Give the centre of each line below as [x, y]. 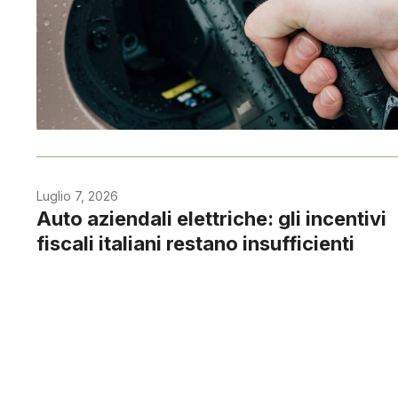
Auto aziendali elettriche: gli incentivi [211, 218]
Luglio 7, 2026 [77, 195]
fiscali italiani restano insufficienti [195, 243]
